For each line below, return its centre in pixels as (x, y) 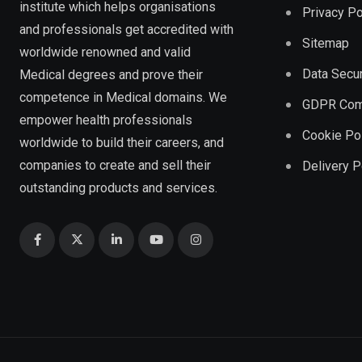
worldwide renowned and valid (105, 52)
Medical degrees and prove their (111, 74)
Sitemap (326, 43)
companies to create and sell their (115, 165)
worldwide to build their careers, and (122, 142)
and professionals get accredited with (126, 29)
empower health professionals (106, 120)
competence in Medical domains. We (123, 97)
